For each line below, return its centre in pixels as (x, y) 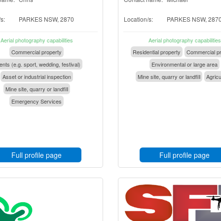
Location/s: (138, 19)
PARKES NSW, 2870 (46, 19)
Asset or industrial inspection (37, 76)
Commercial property (37, 52)
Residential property (156, 52)
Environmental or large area (184, 64)
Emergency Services (37, 101)
